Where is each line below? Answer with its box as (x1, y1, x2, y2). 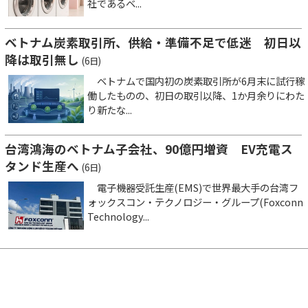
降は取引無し (5, 51, 79, 69)
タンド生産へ (5, 157, 79, 175)
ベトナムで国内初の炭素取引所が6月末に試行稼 (87, 74, 305, 89)
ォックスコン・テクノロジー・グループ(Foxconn (87, 195, 303, 210)
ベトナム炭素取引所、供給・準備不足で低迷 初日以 (5, 34, 301, 52)
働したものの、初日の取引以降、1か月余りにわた (87, 88, 305, 103)
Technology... (87, 209, 149, 224)
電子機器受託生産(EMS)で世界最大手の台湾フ (87, 180, 298, 195)
